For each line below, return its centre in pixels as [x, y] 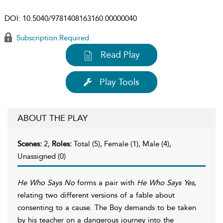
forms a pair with [106, 182]
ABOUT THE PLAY [53, 118]
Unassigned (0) [42, 156]
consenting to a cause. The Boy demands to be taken [107, 207]
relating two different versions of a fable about [96, 195]
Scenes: [31, 144]
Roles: [63, 144]
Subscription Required [52, 38]
